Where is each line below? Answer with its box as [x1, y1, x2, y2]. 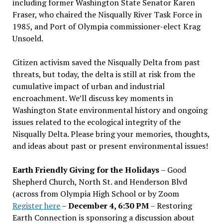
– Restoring [148, 200, 192, 211]
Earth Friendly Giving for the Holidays [12, 164, 159, 175]
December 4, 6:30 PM [68, 200, 149, 211]
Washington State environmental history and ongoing [12, 104, 208, 115]
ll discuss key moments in [81, 92, 173, 104]
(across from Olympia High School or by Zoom [12, 188, 179, 199]
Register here [12, 200, 60, 211]
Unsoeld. [12, 32, 43, 44]
